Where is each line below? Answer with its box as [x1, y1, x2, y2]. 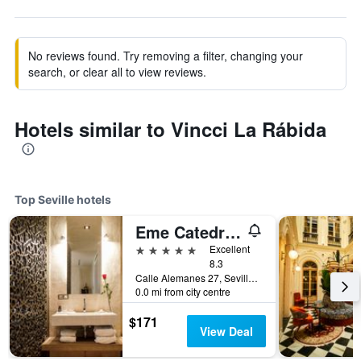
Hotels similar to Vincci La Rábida [15, 115, 326, 143]
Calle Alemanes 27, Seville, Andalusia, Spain [248, 271, 258, 284]
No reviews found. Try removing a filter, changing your [28, 48, 303, 64]
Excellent [210, 242, 250, 255]
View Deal [199, 323, 253, 339]
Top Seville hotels [15, 193, 111, 206]
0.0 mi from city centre [135, 284, 230, 298]
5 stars [135, 241, 172, 256]
